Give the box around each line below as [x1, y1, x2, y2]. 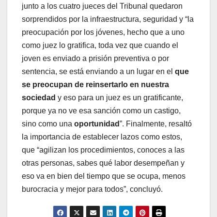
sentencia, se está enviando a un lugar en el [22, 67, 175, 76]
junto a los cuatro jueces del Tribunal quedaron [22, 2, 183, 11]
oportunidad [74, 120, 120, 128]
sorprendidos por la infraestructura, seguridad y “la [22, 15, 194, 24]
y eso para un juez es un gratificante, [56, 93, 183, 102]
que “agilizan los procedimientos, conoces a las [22, 146, 185, 155]
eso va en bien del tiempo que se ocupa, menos [22, 172, 186, 181]
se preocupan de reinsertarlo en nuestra [22, 80, 169, 89]
